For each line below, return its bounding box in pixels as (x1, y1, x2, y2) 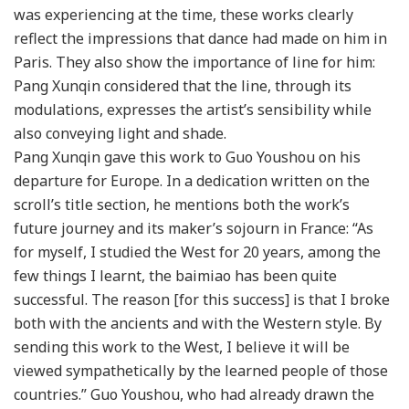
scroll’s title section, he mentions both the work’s (14, 194, 350, 215)
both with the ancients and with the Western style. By (14, 312, 382, 333)
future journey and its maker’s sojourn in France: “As (14, 217, 373, 238)
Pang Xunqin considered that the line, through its (14, 75, 351, 96)
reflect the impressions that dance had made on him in (14, 27, 387, 48)
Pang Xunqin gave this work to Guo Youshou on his (14, 146, 361, 167)
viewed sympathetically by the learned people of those (14, 360, 388, 381)
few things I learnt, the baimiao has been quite (14, 265, 337, 286)
